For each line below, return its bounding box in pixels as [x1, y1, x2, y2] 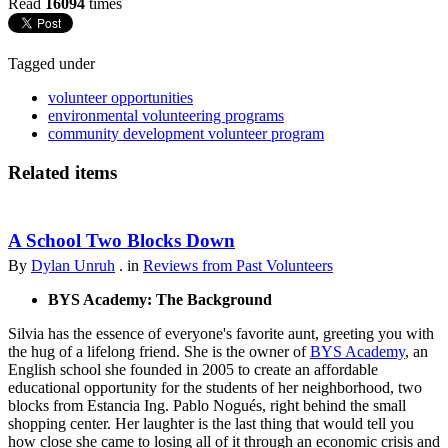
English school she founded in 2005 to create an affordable [8, 361, 378, 379]
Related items [8, 161, 117, 183]
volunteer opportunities [48, 88, 193, 106]
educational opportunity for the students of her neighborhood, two [8, 379, 422, 397]
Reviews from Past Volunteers [143, 257, 333, 275]
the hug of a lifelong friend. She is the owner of [8, 343, 310, 361]
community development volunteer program [48, 124, 324, 142]
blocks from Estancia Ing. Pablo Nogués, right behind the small [8, 397, 406, 415]
